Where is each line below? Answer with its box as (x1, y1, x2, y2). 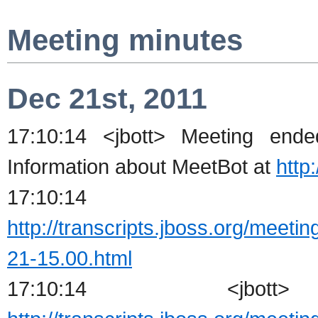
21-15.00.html (7, 246, 132, 270)
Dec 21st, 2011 (7, 82, 207, 115)
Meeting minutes (7, 23, 243, 57)
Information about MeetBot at (7, 155, 276, 179)
